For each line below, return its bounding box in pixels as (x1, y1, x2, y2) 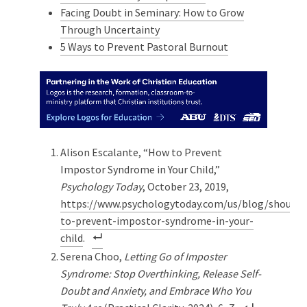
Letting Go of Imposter (124, 249, 227, 264)
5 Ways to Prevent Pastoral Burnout (60, 40, 228, 54)
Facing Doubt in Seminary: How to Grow (60, 5, 244, 20)
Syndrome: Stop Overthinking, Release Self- (60, 267, 261, 281)
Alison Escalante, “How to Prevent (60, 145, 222, 160)
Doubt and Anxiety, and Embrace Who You (60, 284, 251, 298)
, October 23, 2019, (143, 180, 229, 194)
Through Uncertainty (60, 23, 160, 37)
